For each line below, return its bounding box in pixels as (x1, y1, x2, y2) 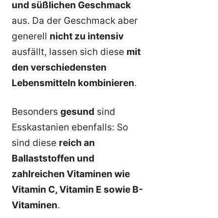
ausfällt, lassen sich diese (12, 46, 127, 57)
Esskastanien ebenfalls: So (12, 121, 128, 133)
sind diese (12, 137, 59, 148)
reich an (59, 137, 95, 148)
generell (12, 30, 50, 42)
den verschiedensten (12, 61, 107, 73)
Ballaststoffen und (12, 152, 94, 164)
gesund (60, 106, 94, 117)
